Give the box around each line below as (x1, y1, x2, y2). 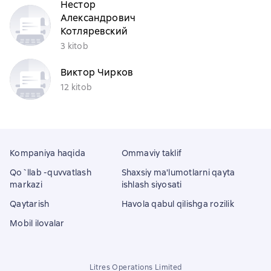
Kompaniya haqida (10, 148, 85, 158)
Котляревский (60, 25, 128, 38)
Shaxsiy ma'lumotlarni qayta (121, 167, 235, 178)
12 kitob (60, 81, 92, 93)
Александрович (60, 11, 135, 24)
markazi (10, 179, 42, 190)
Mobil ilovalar (10, 218, 65, 229)
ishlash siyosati (121, 179, 182, 190)
